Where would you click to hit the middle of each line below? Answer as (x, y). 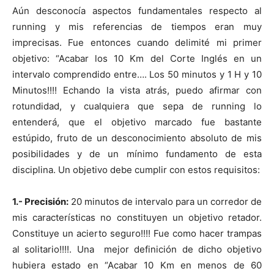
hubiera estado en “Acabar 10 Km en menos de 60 (137, 265)
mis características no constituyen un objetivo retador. (137, 217)
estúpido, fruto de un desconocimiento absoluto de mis (137, 138)
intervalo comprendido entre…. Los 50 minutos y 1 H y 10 (137, 74)
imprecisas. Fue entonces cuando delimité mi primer (137, 42)
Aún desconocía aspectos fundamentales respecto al (137, 10)
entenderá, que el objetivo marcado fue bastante (137, 122)
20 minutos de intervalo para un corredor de (165, 201)
